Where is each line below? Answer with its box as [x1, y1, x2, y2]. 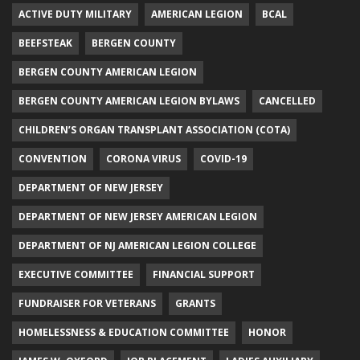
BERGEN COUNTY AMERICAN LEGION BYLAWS [18, 93, 239, 108]
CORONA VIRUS [106, 151, 181, 166]
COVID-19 [200, 151, 247, 166]
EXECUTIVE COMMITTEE [18, 267, 133, 281]
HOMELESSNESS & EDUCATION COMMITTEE [18, 325, 229, 339]
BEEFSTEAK [18, 35, 72, 50]
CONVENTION [18, 151, 87, 166]
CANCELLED [259, 93, 316, 108]
